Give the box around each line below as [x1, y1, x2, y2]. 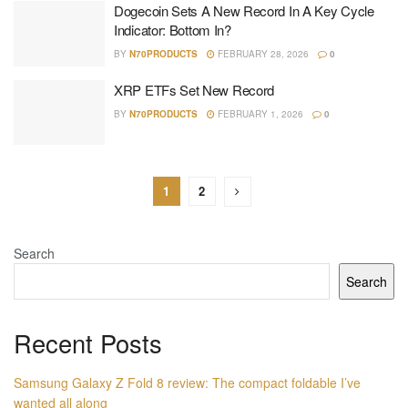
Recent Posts [14, 325, 162, 361]
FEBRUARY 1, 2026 [215, 107, 303, 120]
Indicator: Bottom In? [114, 20, 231, 39]
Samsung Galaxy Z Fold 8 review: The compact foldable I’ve [14, 372, 361, 392]
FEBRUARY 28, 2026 [215, 47, 309, 60]
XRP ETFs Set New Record [114, 79, 275, 99]
